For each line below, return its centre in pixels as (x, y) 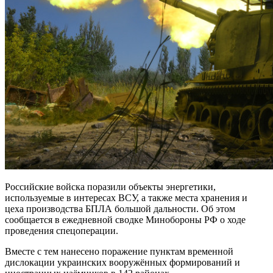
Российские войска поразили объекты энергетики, (110, 186)
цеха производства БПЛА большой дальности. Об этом (120, 208)
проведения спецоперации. (62, 230)
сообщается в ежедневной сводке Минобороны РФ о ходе (125, 219)
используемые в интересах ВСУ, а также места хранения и (126, 197)
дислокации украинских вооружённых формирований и (122, 262)
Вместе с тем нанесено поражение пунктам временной (119, 251)
